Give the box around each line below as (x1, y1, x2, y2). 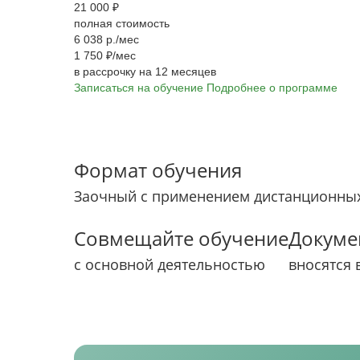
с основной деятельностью (74, 255, 265, 274)
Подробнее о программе (207, 81, 337, 94)
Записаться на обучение (74, 81, 203, 94)
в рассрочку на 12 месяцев (74, 65, 216, 78)
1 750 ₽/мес (74, 49, 136, 62)
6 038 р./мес (74, 33, 139, 46)
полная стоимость (74, 17, 170, 30)
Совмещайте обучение (74, 225, 288, 252)
